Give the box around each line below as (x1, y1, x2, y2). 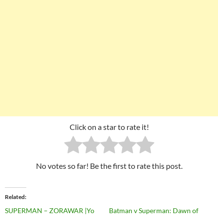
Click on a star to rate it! (69, 122, 149, 131)
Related (5, 193, 25, 200)
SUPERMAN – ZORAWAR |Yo (5, 206, 94, 215)
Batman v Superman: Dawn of (109, 206, 199, 215)
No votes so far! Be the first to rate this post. (36, 161, 182, 170)
